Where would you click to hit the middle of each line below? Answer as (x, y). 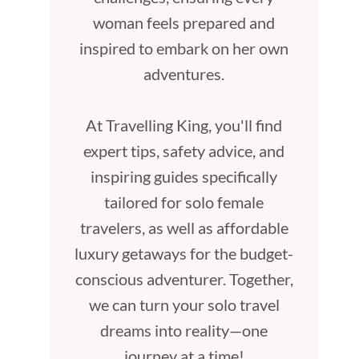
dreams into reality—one (184, 331)
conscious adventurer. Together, (184, 279)
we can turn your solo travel (184, 305)
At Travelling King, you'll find (184, 125)
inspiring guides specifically (184, 177)
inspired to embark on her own (184, 48)
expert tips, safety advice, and (184, 151)
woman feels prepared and (184, 23)
